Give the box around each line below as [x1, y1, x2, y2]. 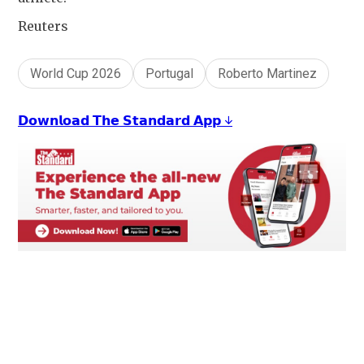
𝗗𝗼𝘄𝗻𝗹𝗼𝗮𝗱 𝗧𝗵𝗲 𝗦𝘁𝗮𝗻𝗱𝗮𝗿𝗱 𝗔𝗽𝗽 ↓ [18, 112, 232, 129]
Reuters [18, 18, 68, 35]
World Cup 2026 [30, 66, 121, 82]
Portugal [145, 66, 193, 82]
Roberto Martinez [218, 66, 317, 82]
